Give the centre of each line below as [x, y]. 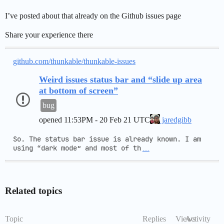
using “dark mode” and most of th [77, 148]
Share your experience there [49, 35]
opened [51, 119]
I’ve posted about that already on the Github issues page [93, 16]
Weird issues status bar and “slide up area [120, 80]
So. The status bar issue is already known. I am [107, 139]
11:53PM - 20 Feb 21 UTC [107, 119]
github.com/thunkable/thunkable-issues [74, 61]
